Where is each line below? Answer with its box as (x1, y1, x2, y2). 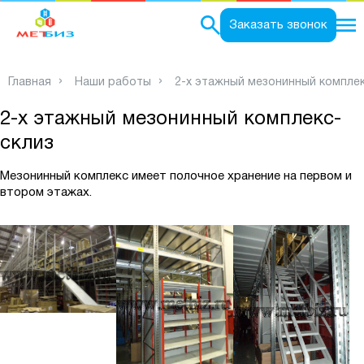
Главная (8, 77, 51, 88)
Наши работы (75, 77, 151, 88)
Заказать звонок (229, 19, 327, 31)
